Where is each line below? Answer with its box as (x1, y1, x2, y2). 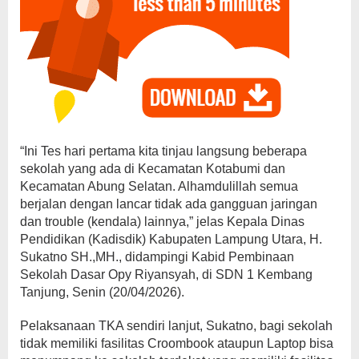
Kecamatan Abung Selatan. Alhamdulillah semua (20, 179, 298, 193)
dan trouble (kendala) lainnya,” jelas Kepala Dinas (20, 214, 305, 228)
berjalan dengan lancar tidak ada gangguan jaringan (20, 196, 317, 211)
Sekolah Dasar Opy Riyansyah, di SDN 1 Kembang (20, 267, 313, 281)
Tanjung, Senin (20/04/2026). (20, 284, 184, 299)
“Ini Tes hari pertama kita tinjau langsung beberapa (20, 143, 307, 158)
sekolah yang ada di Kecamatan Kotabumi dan (20, 161, 285, 175)
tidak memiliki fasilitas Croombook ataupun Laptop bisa (20, 336, 333, 350)
